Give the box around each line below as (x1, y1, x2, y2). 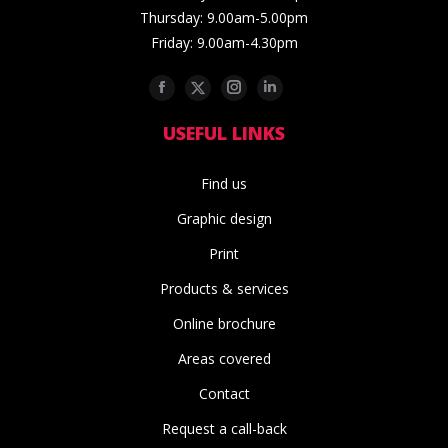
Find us (201, 174, 247, 194)
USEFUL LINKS (163, 121, 285, 146)
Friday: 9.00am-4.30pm (150, 32, 298, 52)
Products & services (159, 279, 289, 299)
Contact (198, 384, 250, 404)
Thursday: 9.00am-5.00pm (140, 7, 308, 27)
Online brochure (172, 314, 276, 334)
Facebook (169, 78, 231, 95)
